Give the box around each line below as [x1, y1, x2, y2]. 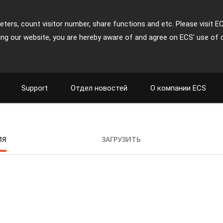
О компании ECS [150, 84, 206, 93]
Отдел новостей [71, 84, 127, 93]
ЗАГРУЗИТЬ [101, 134, 141, 144]
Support [21, 84, 48, 93]
